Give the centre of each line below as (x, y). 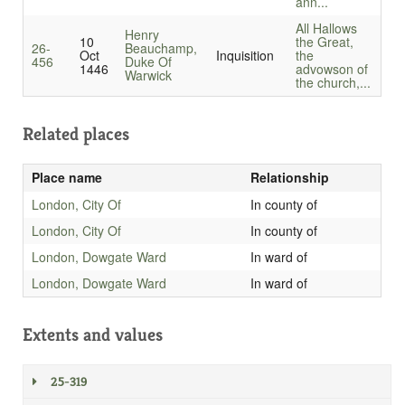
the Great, (324, 42)
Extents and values (93, 335)
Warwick (148, 75)
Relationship (289, 178)
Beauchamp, (160, 48)
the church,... (333, 83)
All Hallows (326, 28)
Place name (66, 178)
